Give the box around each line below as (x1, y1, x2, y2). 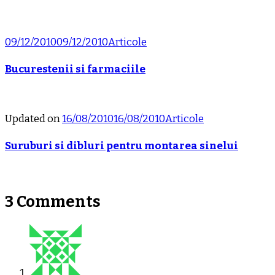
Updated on (5, 112, 62, 126)
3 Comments (5, 192, 101, 211)
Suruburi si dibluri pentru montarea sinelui (5, 139, 238, 152)
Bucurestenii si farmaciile (5, 62, 145, 76)
